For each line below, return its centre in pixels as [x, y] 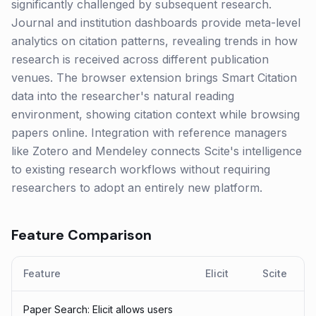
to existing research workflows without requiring [141, 169]
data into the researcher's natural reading [123, 96]
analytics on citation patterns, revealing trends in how [154, 41]
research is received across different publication [140, 59]
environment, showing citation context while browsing [156, 114]
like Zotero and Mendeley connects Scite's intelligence [157, 151]
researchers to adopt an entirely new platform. [137, 188]
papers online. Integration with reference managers [149, 133]
